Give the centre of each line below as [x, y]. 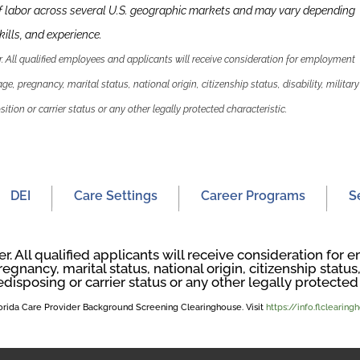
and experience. [62, 35]
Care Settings [115, 196]
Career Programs [253, 196]
